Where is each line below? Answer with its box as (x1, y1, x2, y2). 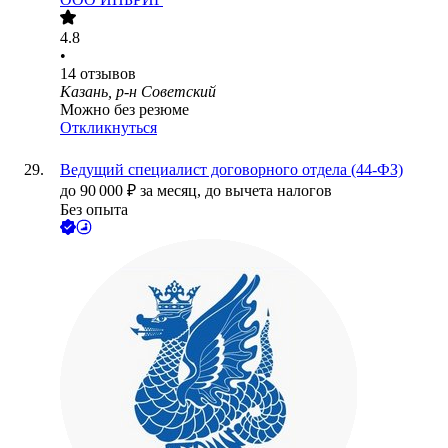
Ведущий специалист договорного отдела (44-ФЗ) (60, 161, 403, 179)
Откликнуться (60, 119, 157, 137)
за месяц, (140, 182, 205, 200)
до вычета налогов (205, 182, 332, 200)
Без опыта (60, 201, 128, 219)
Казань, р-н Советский (60, 83, 216, 101)
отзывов (80, 65, 136, 83)
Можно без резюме (60, 101, 189, 119)
